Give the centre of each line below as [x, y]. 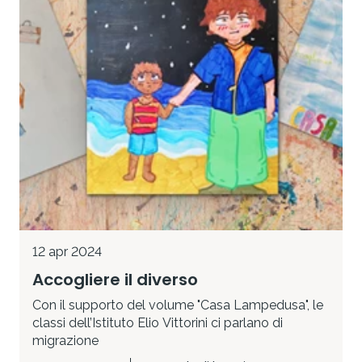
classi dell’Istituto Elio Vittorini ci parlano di [158, 323]
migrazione [65, 341]
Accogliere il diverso [115, 280]
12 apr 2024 [67, 252]
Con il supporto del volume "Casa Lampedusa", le [178, 305]
